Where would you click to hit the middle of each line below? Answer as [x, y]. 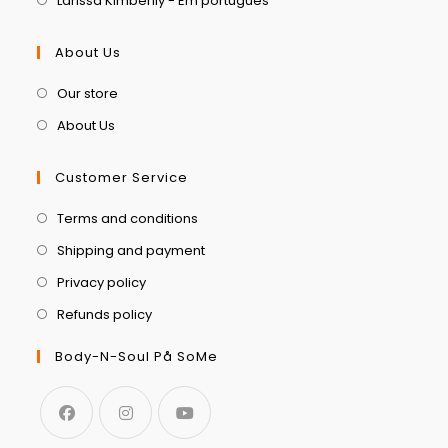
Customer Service [122, 177]
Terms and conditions [128, 218]
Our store [88, 93]
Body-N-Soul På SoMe [137, 356]
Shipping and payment [131, 250]
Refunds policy [105, 314]
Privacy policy [102, 282]
